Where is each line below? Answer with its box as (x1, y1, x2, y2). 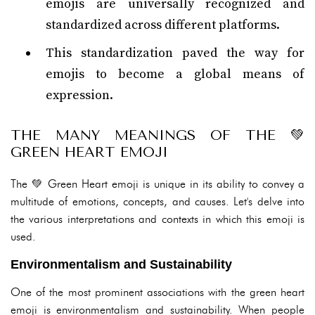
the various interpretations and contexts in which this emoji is (11, 212, 304, 226)
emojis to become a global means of (46, 66, 304, 82)
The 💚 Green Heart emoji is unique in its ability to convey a (11, 177, 304, 191)
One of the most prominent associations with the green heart (11, 285, 304, 299)
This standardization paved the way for (46, 45, 304, 61)
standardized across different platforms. (46, 17, 280, 33)
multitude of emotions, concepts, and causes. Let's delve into (11, 195, 304, 208)
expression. (46, 87, 113, 103)
